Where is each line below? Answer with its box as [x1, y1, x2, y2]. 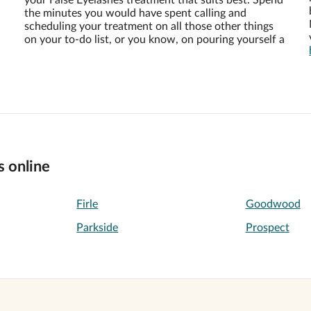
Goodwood [245, 199, 301, 210]
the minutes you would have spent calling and [24, 8, 246, 19]
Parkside [76, 222, 119, 233]
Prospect [245, 222, 289, 233]
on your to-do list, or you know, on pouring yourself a [24, 34, 285, 45]
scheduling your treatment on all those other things [24, 21, 274, 32]
